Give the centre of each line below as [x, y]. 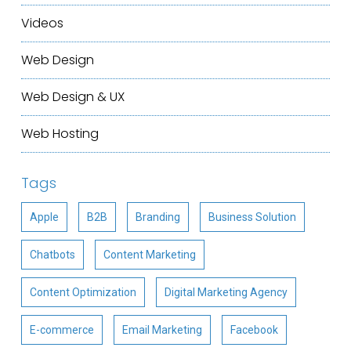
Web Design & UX [72, 96]
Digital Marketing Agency [226, 292]
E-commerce [62, 329]
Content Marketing [149, 254]
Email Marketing [162, 329]
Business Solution [252, 217]
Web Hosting [60, 133]
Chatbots [52, 254]
